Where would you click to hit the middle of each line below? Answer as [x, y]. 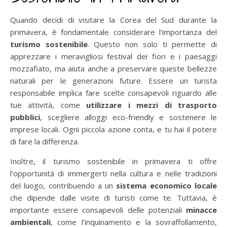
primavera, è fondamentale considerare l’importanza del [113, 32]
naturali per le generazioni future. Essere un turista [113, 80]
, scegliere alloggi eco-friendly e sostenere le [128, 117]
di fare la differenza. [45, 141]
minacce [201, 210]
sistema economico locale [167, 185]
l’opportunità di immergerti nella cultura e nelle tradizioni [113, 173]
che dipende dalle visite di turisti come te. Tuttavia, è [113, 197]
